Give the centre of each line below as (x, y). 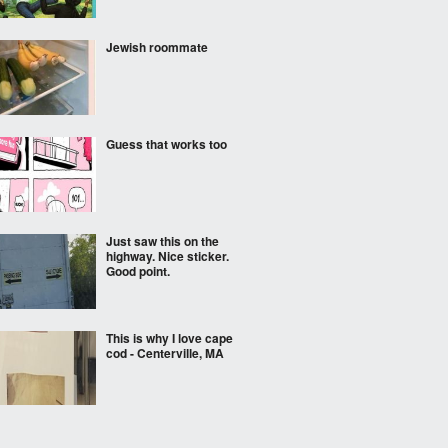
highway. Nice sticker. (167, 256)
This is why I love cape (169, 338)
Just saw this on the (162, 241)
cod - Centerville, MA (165, 353)
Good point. (138, 271)
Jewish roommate (157, 47)
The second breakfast (168, 435)
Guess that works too (166, 144)
